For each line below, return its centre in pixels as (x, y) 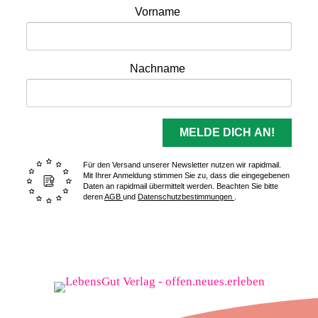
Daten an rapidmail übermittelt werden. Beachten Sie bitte (181, 186)
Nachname (158, 68)
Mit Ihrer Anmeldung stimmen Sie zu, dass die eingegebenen (186, 175)
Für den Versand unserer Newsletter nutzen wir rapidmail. (182, 165)
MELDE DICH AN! (227, 132)
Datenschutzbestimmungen (186, 197)
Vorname (158, 12)
